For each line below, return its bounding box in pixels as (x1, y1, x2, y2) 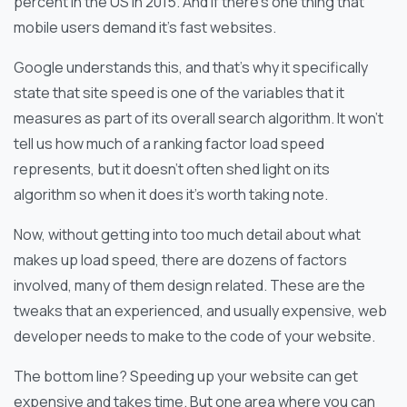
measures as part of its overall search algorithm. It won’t (14, 107, 383, 128)
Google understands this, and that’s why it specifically (14, 56, 368, 77)
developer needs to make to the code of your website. (14, 325, 375, 346)
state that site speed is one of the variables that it (14, 82, 344, 103)
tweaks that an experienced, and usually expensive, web (14, 300, 387, 321)
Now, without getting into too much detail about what (14, 223, 361, 244)
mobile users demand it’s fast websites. (14, 16, 276, 37)
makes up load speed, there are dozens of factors (14, 249, 347, 270)
